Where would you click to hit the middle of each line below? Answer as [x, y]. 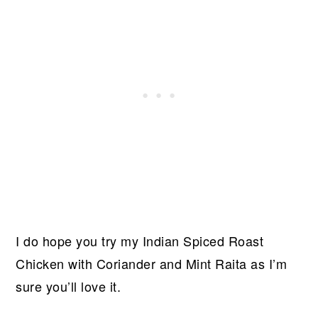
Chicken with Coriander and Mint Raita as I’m [152, 263]
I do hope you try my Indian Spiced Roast [140, 240]
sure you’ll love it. [68, 286]
